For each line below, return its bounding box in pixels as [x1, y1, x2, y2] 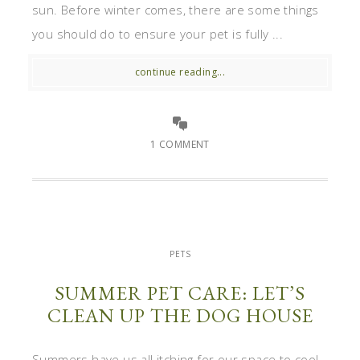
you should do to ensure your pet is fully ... [32, 25, 283, 42]
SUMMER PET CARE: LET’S [55, 280, 305, 305]
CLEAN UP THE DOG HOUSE [47, 302, 313, 328]
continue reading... [134, 64, 226, 79]
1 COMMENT [150, 137, 210, 151]
